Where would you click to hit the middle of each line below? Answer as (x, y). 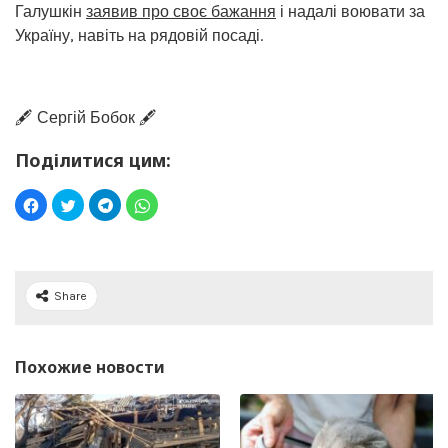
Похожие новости (90, 366)
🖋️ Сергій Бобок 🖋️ (86, 117)
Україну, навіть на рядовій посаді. (139, 35)
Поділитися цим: (93, 159)
